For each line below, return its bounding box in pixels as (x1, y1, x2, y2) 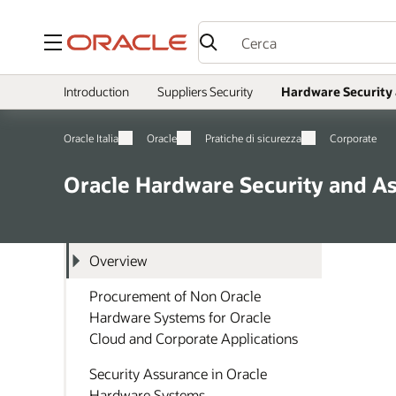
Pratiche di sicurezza (205, 131, 301, 145)
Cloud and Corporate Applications (89, 329, 298, 347)
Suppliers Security (157, 83, 253, 100)
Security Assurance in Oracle (89, 364, 267, 383)
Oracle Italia (64, 131, 118, 145)
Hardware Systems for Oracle (89, 308, 270, 326)
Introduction (64, 83, 129, 100)
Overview (89, 251, 148, 270)
